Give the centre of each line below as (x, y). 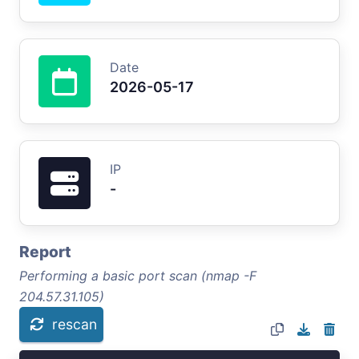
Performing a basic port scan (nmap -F (138, 275)
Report (45, 251)
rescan (75, 324)
